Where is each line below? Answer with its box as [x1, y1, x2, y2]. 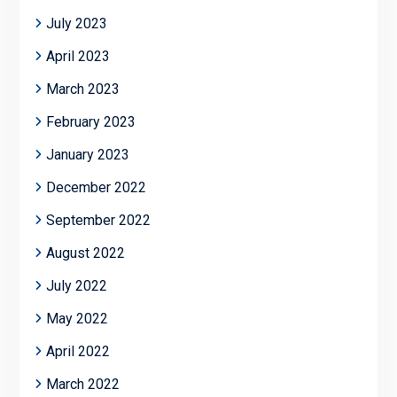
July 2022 [45, 276, 107, 294]
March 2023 [45, 80, 120, 97]
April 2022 [45, 342, 110, 360]
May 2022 [45, 309, 108, 327]
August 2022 [45, 244, 125, 261]
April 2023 [45, 47, 110, 65]
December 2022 [45, 178, 146, 196]
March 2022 [45, 375, 120, 393]
